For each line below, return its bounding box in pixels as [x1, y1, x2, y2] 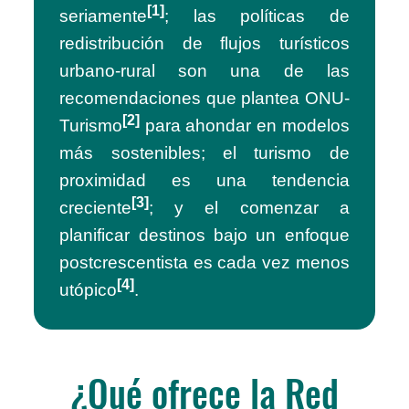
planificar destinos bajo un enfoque [59, 225, 350, 246]
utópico [59, 280, 118, 300]
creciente [59, 198, 132, 218]
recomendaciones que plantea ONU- [59, 89, 350, 109]
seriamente [59, 6, 148, 26]
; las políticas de [164, 6, 350, 26]
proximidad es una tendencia [59, 171, 350, 191]
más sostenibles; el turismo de [59, 143, 350, 163]
